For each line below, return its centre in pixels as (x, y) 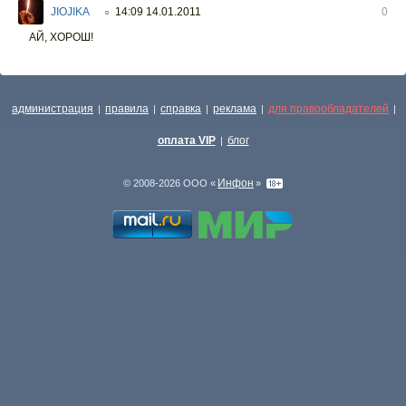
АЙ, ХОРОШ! (61, 37)
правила (127, 109)
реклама (235, 109)
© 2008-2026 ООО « (169, 183)
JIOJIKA (70, 11)
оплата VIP (186, 140)
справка (181, 109)
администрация (53, 109)
